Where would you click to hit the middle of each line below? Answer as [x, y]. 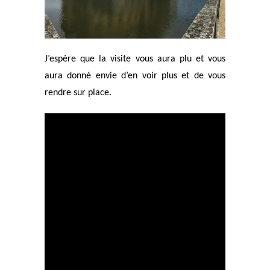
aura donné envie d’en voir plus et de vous [135, 76]
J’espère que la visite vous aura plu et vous [135, 59]
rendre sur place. [78, 93]
